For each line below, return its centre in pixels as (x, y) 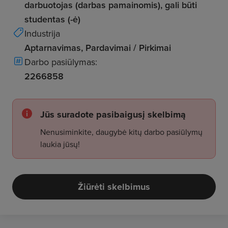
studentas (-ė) (52, 19)
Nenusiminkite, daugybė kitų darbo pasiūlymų (121, 132)
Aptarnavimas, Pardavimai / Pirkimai (98, 48)
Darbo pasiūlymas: (61, 62)
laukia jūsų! (60, 144)
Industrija (42, 33)
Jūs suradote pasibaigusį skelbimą (113, 115)
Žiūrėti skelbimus (114, 187)
